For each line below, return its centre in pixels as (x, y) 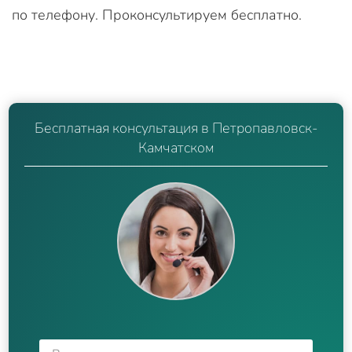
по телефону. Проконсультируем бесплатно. (157, 15)
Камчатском (176, 147)
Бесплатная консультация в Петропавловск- (176, 128)
